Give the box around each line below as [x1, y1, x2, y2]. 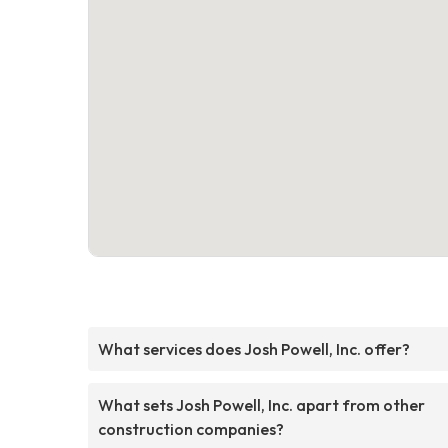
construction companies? [98, 418, 284, 439]
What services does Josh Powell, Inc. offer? [98, 338, 410, 359]
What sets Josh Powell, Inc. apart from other [98, 394, 425, 415]
